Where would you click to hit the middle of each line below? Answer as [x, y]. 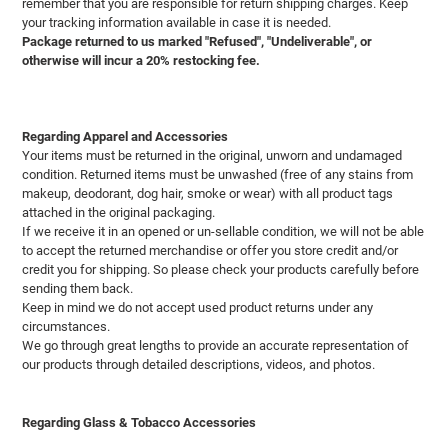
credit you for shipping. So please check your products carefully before [220, 270]
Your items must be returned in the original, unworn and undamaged [212, 156]
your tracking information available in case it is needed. [176, 22]
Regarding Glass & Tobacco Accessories [139, 422]
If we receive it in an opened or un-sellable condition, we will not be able [223, 232]
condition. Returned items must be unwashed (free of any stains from [217, 175]
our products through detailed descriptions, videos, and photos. [198, 365]
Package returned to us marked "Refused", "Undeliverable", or [197, 41]
